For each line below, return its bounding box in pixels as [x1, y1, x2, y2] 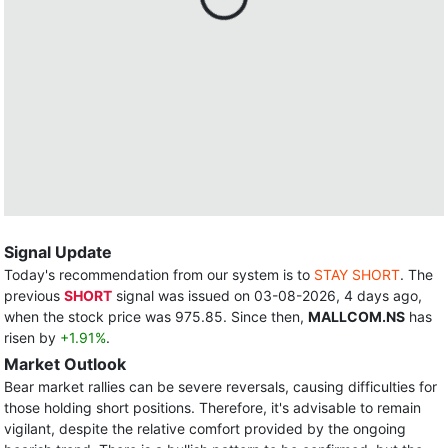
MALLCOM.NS [308, 308, 405, 325]
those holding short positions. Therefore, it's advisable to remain [4, 399, 421, 416]
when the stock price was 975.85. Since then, [4, 308, 308, 325]
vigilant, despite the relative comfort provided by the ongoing [4, 420, 406, 437]
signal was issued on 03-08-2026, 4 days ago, [112, 287, 422, 304]
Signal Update [4, 242, 112, 262]
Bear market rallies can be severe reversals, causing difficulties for [4, 378, 437, 395]
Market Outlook [4, 354, 126, 374]
